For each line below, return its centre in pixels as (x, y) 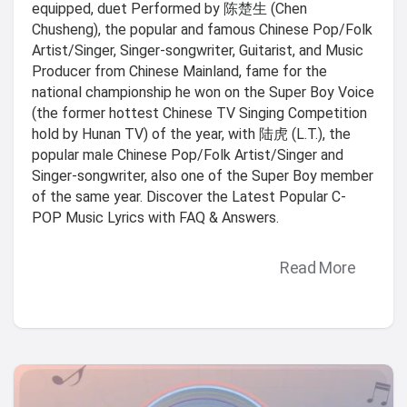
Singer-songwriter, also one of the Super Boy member (203, 176)
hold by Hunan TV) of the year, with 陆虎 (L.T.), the (191, 134)
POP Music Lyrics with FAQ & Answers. (155, 218)
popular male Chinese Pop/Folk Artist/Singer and (188, 155)
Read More (318, 267)
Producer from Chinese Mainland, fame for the (179, 72)
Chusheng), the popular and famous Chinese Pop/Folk (202, 30)
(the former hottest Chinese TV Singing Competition (199, 114)
